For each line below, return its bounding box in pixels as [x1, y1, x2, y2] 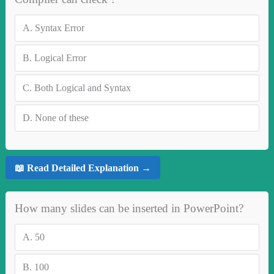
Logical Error [34, 53, 86, 64]
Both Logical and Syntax [34, 83, 131, 94]
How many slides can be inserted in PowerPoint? [14, 202, 243, 215]
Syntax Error [34, 23, 84, 34]
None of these [34, 113, 89, 124]
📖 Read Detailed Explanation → [14, 162, 151, 173]
